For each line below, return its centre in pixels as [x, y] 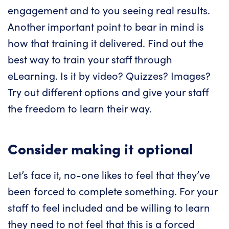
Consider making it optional [100, 148]
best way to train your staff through [90, 59]
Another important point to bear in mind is [106, 27]
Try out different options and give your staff [108, 92]
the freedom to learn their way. [80, 108]
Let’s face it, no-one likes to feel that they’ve [109, 175]
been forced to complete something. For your [113, 191]
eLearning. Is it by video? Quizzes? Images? [109, 76]
